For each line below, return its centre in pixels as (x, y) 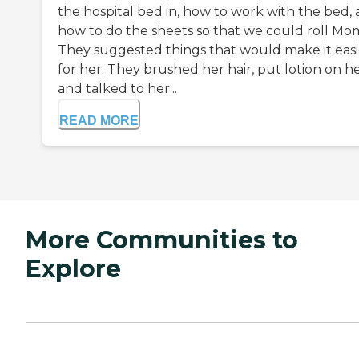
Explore (73, 268)
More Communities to (162, 240)
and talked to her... (117, 88)
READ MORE (99, 120)
